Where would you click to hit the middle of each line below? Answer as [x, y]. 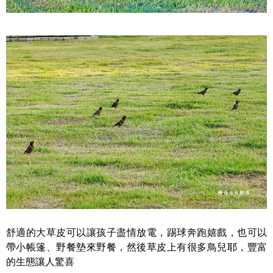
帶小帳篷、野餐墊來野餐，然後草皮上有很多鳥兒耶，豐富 [136, 247]
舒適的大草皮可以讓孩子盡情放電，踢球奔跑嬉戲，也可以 [136, 233]
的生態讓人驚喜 [40, 262]
